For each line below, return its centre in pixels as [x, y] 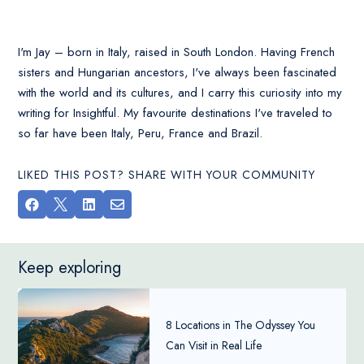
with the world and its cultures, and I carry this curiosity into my [180, 92]
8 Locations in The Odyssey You [240, 325]
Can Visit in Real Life [213, 346]
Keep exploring [70, 267]
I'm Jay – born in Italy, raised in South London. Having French [177, 52]
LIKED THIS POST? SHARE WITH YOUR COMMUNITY [167, 174]
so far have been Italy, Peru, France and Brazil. [141, 133]
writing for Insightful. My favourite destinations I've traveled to [175, 113]
